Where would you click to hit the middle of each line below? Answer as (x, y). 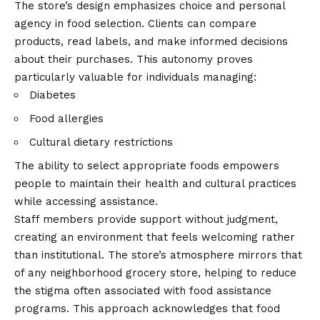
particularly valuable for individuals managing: (135, 77)
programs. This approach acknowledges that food (147, 309)
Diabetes (52, 95)
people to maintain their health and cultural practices (155, 184)
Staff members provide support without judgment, (146, 220)
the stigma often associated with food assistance (143, 291)
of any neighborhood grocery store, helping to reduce (155, 273)
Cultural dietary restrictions (101, 142)
